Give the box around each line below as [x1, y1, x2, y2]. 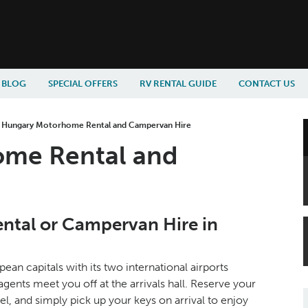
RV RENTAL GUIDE [140, 78, 217, 89]
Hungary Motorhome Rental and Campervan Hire [1, 120, 191, 130]
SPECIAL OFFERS [48, 78, 118, 89]
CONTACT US [239, 78, 295, 89]
